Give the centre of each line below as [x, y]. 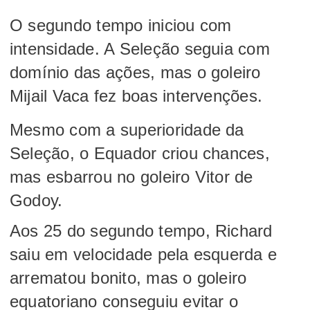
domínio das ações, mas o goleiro [135, 72]
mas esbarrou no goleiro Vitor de [131, 176]
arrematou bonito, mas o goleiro [128, 277]
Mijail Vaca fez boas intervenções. [136, 95]
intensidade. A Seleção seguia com [140, 48]
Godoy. [39, 200]
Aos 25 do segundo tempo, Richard [141, 230]
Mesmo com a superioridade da [127, 129]
